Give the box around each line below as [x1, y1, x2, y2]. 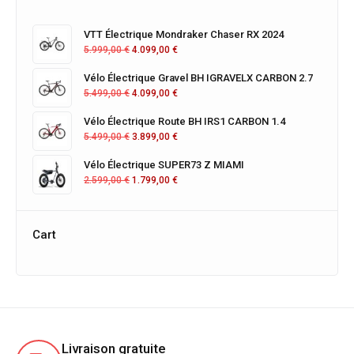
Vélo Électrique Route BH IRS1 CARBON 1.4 [84, 115, 285, 127]
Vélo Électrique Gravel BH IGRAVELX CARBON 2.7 [84, 72, 313, 84]
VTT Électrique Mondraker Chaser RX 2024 [84, 28, 284, 40]
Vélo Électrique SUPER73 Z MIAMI [84, 159, 244, 171]
